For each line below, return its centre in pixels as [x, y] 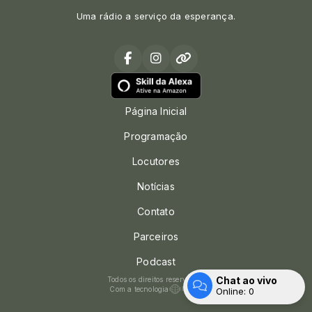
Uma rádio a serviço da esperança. [156, 16]
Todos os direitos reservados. [156, 280]
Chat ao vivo [247, 280]
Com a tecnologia [139, 289]
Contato [156, 212]
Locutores [156, 162]
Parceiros [156, 237]
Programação [156, 136]
